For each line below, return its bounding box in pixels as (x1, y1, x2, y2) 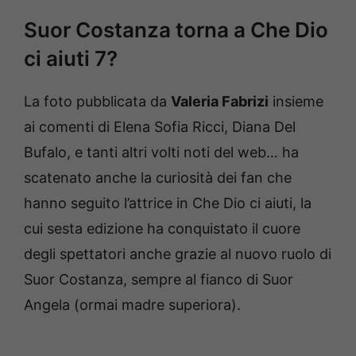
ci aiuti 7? (24, 46, 118, 72)
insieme (269, 93, 323, 110)
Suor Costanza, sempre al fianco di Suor (24, 271, 293, 288)
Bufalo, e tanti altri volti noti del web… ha (24, 144, 299, 161)
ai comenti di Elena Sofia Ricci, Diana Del (24, 118, 296, 136)
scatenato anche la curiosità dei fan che (24, 169, 292, 187)
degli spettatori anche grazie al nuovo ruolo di (24, 246, 331, 263)
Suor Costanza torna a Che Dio (24, 17, 328, 43)
